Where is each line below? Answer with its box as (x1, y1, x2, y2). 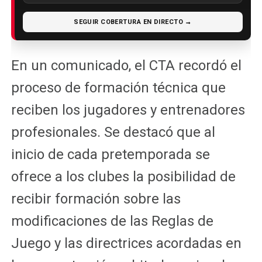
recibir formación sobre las (11, 190, 181, 207)
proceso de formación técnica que (11, 79, 226, 96)
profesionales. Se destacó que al (11, 123, 215, 140)
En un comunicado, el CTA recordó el (11, 57, 242, 74)
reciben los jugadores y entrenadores (11, 101, 245, 118)
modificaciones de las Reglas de (11, 212, 213, 229)
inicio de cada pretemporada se (11, 146, 210, 163)
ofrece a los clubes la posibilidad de (11, 168, 236, 185)
